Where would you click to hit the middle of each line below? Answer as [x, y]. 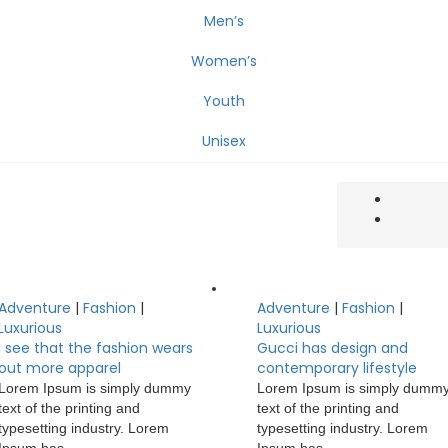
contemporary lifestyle [337, 368]
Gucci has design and [333, 348]
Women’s [224, 61]
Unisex [224, 141]
